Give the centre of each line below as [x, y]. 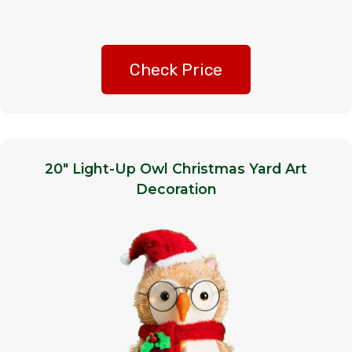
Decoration [176, 189]
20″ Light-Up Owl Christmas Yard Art [176, 169]
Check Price [176, 70]
